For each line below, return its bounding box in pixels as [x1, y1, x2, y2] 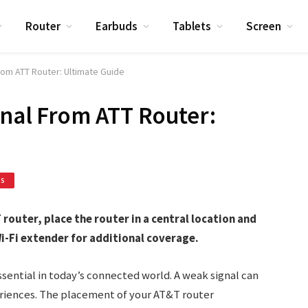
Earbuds [96, 18, 138, 34]
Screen [246, 18, 282, 34]
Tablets [173, 18, 212, 34]
